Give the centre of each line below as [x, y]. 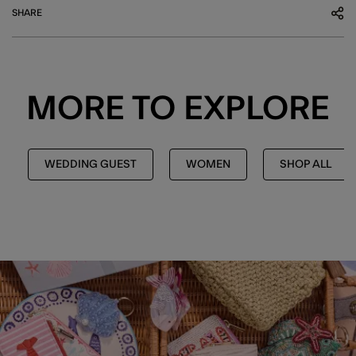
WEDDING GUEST [91, 164]
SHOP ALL [306, 164]
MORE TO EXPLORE [178, 108]
